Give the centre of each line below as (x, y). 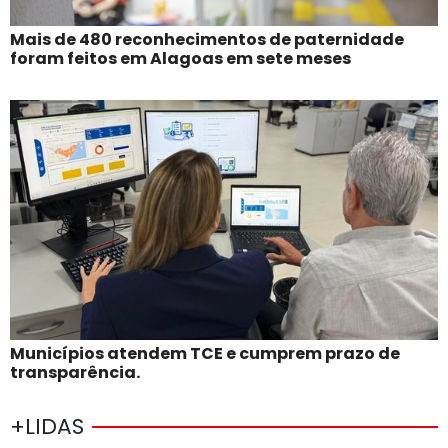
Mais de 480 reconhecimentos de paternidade (207, 40)
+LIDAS (47, 427)
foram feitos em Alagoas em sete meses (180, 59)
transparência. (75, 373)
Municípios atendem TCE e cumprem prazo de (205, 354)
